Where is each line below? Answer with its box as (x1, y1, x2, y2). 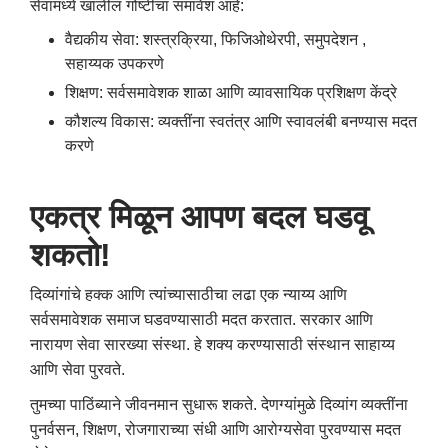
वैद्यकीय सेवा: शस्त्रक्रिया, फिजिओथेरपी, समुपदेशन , (65, 30, 366, 48)
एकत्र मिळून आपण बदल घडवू (30, 198, 369, 235)
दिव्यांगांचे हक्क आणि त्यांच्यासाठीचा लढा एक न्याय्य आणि (30, 285, 347, 303)
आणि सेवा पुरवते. (30, 360, 125, 378)
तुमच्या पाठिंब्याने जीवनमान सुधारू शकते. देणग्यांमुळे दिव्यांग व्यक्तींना (30, 395, 408, 413)
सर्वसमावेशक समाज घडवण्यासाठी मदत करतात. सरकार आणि (30, 310, 373, 328)
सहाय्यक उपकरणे (65, 54, 164, 72)
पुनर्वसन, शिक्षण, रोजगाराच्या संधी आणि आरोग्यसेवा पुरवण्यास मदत (30, 420, 401, 438)
